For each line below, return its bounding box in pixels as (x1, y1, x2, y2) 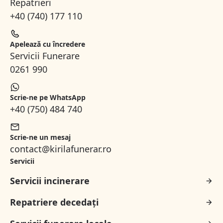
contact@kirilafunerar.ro (10, 143, 111, 155)
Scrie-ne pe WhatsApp (10, 93, 86, 103)
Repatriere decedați (10, 196, 99, 209)
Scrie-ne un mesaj (10, 132, 71, 142)
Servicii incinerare (10, 175, 90, 187)
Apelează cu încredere (10, 39, 85, 49)
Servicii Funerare (10, 50, 80, 62)
